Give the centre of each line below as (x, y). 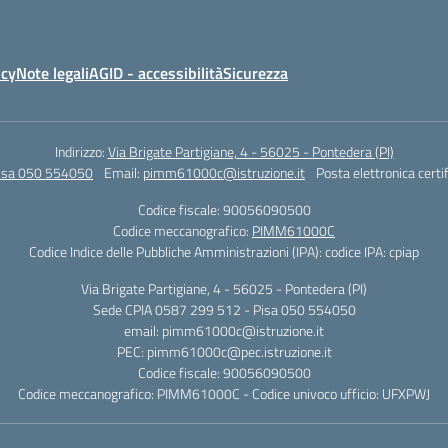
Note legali (52, 73)
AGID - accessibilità (156, 73)
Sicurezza (255, 73)
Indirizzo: (81, 151)
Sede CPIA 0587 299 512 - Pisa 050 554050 (224, 309)
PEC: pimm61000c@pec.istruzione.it (224, 351)
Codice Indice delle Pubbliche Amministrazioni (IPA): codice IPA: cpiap (224, 251)
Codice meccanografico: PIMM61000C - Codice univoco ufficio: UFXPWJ (224, 393)
